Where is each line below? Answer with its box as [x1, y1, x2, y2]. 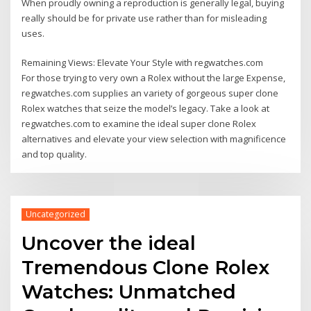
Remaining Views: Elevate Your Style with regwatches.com [22, 56, 264, 69]
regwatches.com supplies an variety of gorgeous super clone [22, 87, 279, 100]
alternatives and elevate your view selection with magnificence [22, 133, 287, 146]
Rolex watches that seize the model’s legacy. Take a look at [22, 102, 270, 115]
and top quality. [22, 148, 87, 161]
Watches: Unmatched [22, 280, 237, 304]
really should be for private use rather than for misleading [22, 11, 267, 24]
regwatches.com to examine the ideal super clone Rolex [22, 117, 257, 131]
